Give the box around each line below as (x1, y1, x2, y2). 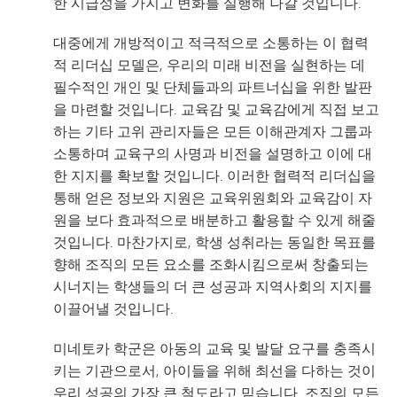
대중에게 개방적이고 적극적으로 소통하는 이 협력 (53, 32, 369, 52)
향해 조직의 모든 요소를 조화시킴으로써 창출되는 (53, 253, 369, 274)
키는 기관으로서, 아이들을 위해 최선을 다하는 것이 (53, 360, 376, 380)
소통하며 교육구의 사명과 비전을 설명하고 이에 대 (53, 143, 372, 163)
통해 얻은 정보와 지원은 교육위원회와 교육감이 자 (53, 187, 372, 207)
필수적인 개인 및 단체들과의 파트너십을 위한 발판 (53, 76, 372, 97)
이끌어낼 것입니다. (53, 298, 174, 318)
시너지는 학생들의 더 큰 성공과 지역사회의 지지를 (53, 276, 372, 296)
